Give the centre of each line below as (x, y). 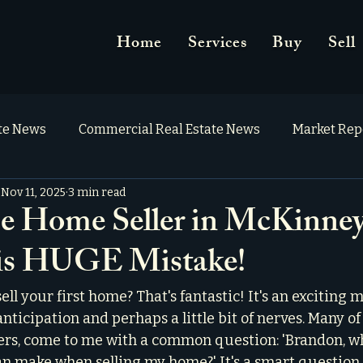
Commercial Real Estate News (169, 129)
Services (217, 44)
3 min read (97, 192)
